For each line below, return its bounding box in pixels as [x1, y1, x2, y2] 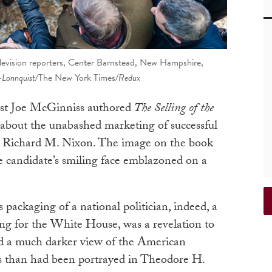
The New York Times [38, 70, 115, 86]
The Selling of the [131, 99, 214, 120]
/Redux [115, 70, 140, 86]
